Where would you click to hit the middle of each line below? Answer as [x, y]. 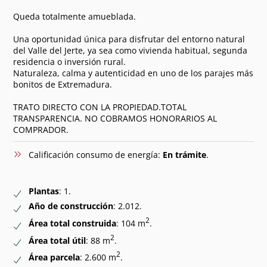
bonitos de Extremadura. [63, 84]
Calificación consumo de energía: [95, 154]
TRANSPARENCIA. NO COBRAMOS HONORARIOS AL [115, 118]
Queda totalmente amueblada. [75, 16]
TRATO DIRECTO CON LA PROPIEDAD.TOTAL [100, 107]
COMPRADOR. [41, 129]
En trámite [184, 154]
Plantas [44, 191]
